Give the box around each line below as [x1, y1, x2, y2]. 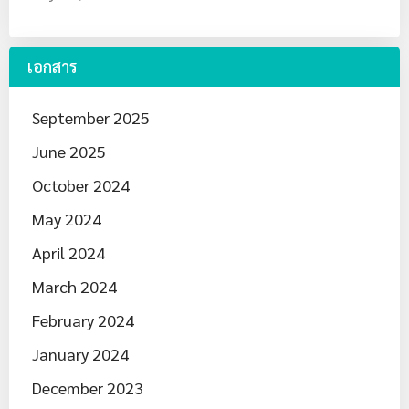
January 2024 [32, 342, 129, 364]
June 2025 [32, 140, 106, 162]
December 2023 [32, 376, 143, 398]
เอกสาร [27, 55, 78, 77]
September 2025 [32, 106, 150, 128]
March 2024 [32, 275, 117, 297]
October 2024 [32, 173, 130, 195]
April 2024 [32, 241, 105, 263]
